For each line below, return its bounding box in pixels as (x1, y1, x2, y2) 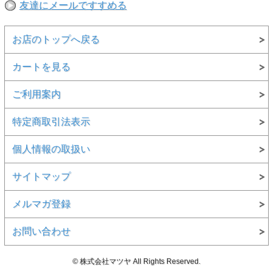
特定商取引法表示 (12, 116, 90, 127)
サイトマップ (12, 171, 71, 182)
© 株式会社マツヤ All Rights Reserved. (72, 257, 200, 266)
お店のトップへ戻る (12, 34, 100, 44)
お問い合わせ (12, 225, 71, 236)
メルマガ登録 (12, 198, 71, 209)
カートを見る (12, 61, 71, 72)
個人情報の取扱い (12, 143, 90, 154)
